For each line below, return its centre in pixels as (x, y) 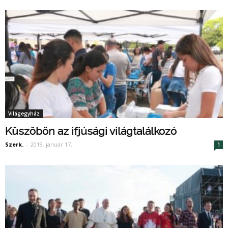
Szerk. (14, 144)
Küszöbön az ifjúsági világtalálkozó (91, 131)
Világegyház (24, 113)
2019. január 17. (51, 144)
